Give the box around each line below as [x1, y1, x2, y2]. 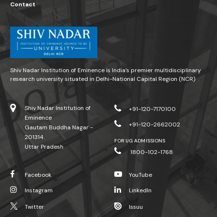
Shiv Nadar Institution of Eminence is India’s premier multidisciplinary [10, 66, 201, 74]
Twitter [25, 202, 44, 211]
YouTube [129, 170, 152, 179]
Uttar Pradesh [25, 142, 63, 151]
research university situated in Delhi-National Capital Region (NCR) [10, 75, 195, 83]
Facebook [25, 170, 51, 179]
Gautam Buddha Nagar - [25, 123, 93, 131]
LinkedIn [129, 186, 152, 194]
